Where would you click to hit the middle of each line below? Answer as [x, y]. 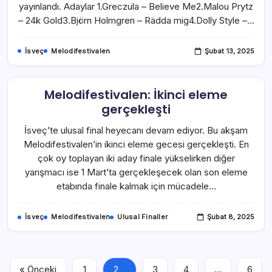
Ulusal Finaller [142, 217]
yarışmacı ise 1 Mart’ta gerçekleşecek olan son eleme [136, 172]
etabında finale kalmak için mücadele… [136, 186]
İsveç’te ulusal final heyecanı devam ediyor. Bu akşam [136, 131]
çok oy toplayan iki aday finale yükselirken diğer [136, 158]
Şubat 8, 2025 [231, 217]
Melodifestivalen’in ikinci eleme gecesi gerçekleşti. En [136, 144]
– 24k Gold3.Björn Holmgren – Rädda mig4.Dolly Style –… [136, 20]
